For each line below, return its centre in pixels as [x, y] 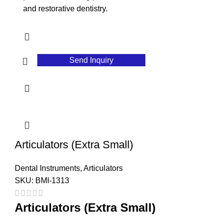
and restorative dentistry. [65, 9]
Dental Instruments [47, 168]
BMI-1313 [52, 181]
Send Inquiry [92, 60]
